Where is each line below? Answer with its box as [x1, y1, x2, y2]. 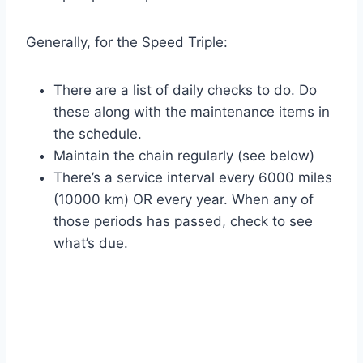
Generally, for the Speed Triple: [26, 34, 228, 51]
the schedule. [53, 126, 142, 143]
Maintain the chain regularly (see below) [53, 147, 314, 164]
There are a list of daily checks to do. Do [53, 82, 317, 99]
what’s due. [53, 235, 128, 252]
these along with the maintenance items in [53, 104, 330, 121]
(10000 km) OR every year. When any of [53, 191, 314, 208]
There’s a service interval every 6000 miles [53, 169, 332, 186]
